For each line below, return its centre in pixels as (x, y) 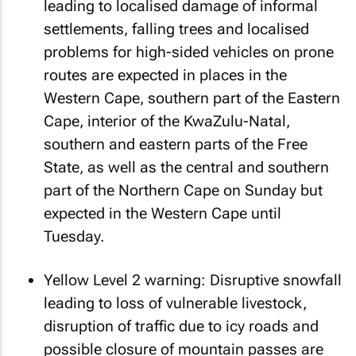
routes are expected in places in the (165, 75)
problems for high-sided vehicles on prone (189, 52)
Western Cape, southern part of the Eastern (192, 98)
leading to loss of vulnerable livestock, (175, 303)
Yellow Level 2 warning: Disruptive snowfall (193, 280)
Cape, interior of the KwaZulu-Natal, (167, 121)
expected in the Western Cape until (163, 213)
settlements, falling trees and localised (176, 29)
